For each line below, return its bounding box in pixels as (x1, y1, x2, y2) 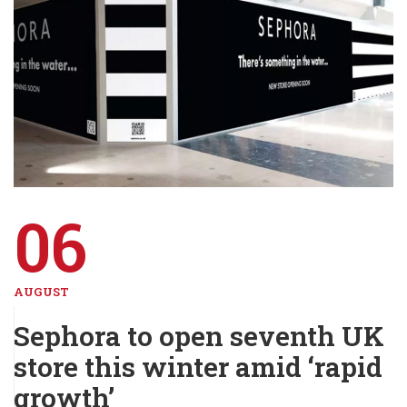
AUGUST (14, 283, 69, 301)
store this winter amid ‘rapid (14, 349, 382, 385)
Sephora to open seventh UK (14, 318, 384, 354)
